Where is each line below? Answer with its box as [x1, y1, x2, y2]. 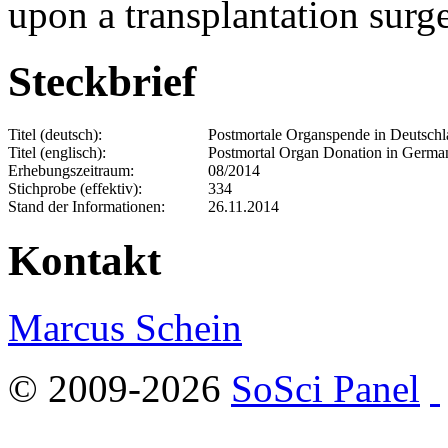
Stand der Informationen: [8, 197, 165, 215]
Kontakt [8, 236, 161, 284]
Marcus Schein [8, 305, 242, 349]
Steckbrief [8, 57, 196, 105]
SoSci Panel [231, 366, 420, 410]
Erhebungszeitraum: [8, 161, 134, 179]
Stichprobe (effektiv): [8, 179, 142, 197]
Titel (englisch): [8, 143, 106, 161]
